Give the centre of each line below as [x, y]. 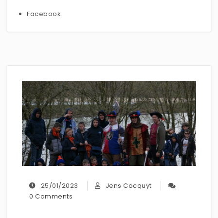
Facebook [44, 14]
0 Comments [51, 196]
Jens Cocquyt [128, 186]
